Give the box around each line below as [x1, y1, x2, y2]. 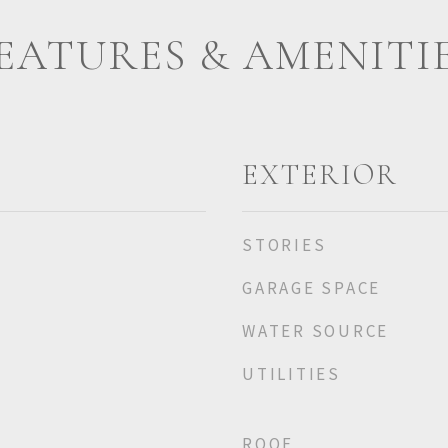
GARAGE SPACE [242, 277, 381, 299]
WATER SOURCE [242, 320, 389, 342]
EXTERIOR [242, 157, 398, 192]
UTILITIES [242, 363, 341, 385]
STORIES [242, 234, 327, 256]
